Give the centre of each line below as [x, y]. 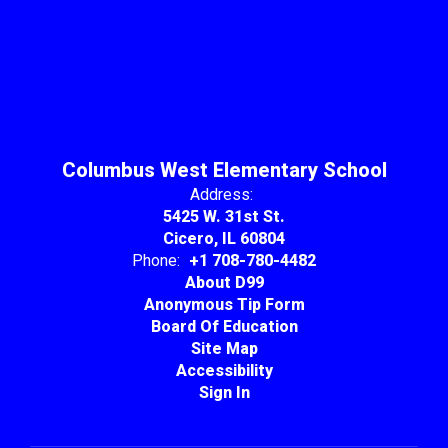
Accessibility [224, 370]
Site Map [224, 348]
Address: [221, 194]
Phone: [156, 260]
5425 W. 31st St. [224, 216]
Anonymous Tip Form [224, 304]
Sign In [224, 392]
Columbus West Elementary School [224, 169]
